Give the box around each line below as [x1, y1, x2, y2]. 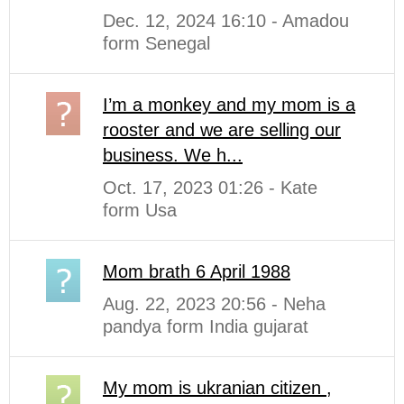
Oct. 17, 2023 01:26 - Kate [103, 177, 317, 197]
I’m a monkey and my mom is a [103, 94, 355, 115]
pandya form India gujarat [103, 316, 308, 336]
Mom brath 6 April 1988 [103, 261, 290, 281]
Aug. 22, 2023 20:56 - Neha [103, 293, 326, 314]
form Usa [103, 199, 177, 220]
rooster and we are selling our [103, 119, 341, 140]
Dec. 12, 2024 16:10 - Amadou [103, 10, 349, 31]
